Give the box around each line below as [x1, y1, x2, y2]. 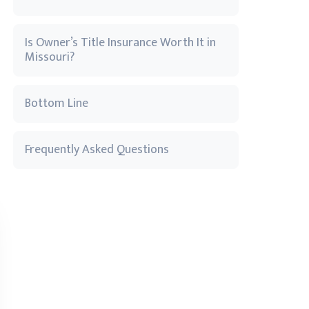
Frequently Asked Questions [25, 139, 169, 160]
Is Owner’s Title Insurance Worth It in [25, 32, 216, 53]
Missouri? [25, 47, 74, 68]
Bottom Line [25, 93, 88, 114]
